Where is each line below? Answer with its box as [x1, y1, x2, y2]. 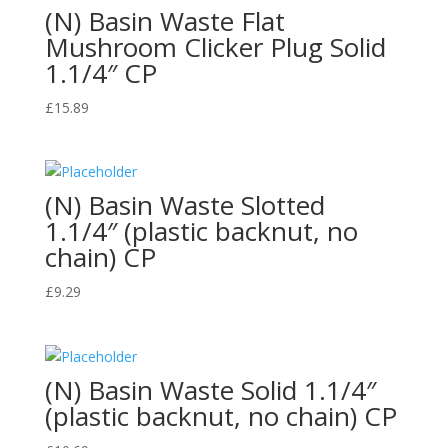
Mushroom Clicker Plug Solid [44, 29, 386, 66]
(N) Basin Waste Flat [44, 3, 285, 40]
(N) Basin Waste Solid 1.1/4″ [44, 371, 376, 408]
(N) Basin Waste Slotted [44, 187, 325, 224]
